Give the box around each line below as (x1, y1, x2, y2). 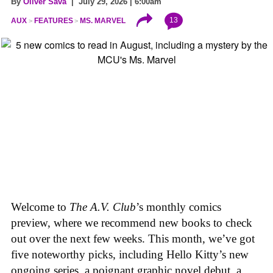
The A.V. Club (69, 200, 136, 214)
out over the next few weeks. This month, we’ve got (11, 232, 255, 246)
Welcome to (11, 200, 69, 214)
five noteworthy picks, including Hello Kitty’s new (11, 248, 249, 261)
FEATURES (34, 16, 73, 25)
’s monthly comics (136, 200, 221, 214)
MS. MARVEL (80, 16, 126, 25)
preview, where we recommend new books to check (11, 216, 252, 230)
